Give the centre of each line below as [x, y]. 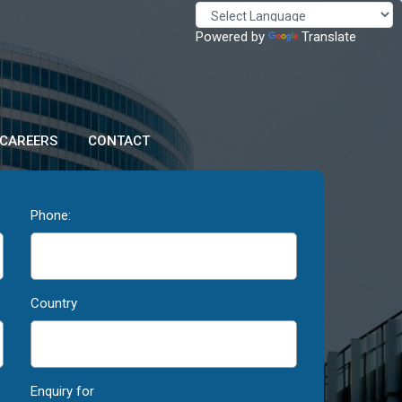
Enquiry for [62, 391]
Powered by [232, 36]
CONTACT [118, 141]
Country [53, 303]
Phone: [50, 215]
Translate [329, 36]
